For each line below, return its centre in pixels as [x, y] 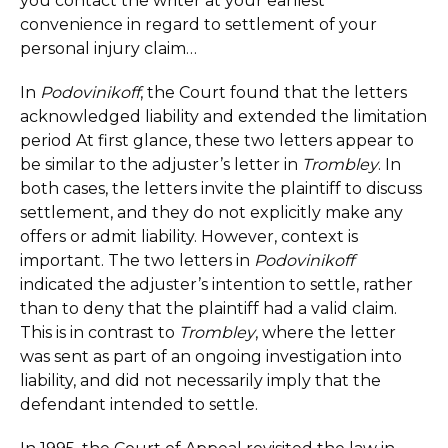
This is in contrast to [99, 332]
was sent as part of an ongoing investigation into [211, 356]
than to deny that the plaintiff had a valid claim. [208, 308]
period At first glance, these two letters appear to [217, 140]
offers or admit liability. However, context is [189, 236]
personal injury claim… [108, 48]
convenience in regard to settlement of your [198, 24]
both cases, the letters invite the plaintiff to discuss [221, 188]
